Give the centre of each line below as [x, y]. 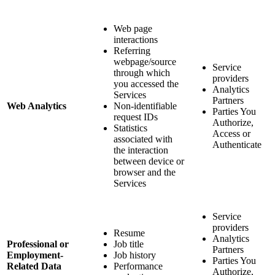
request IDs [136, 117]
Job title [129, 244]
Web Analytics [37, 106]
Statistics [130, 128]
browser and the [145, 172]
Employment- [35, 255]
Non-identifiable [145, 106]
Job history [135, 255]
